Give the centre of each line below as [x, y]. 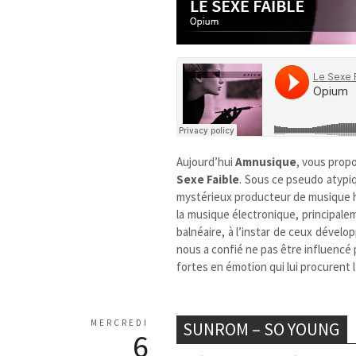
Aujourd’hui [206, 161]
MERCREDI [120, 322]
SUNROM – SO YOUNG [261, 329]
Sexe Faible [208, 179]
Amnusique [266, 161]
